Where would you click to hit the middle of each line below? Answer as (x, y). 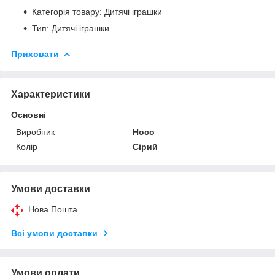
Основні (29, 115)
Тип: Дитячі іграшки (71, 29)
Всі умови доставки (54, 234)
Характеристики (51, 95)
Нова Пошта (53, 210)
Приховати (35, 54)
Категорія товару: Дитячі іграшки (97, 12)
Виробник (35, 132)
